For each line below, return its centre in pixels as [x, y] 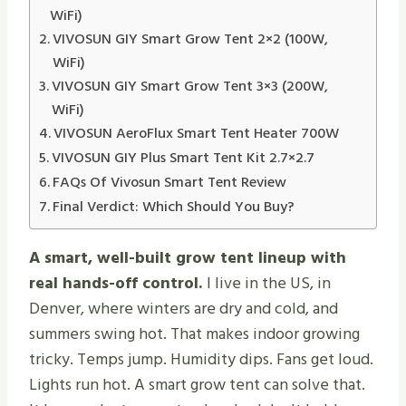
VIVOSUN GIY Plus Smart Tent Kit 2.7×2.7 [184, 157]
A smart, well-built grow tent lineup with [188, 257]
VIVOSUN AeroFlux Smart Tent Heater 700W [197, 133]
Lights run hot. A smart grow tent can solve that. [197, 384]
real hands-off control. [118, 283]
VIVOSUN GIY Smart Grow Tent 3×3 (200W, [190, 86]
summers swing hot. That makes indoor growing [194, 333]
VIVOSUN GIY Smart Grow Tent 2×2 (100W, [191, 39]
